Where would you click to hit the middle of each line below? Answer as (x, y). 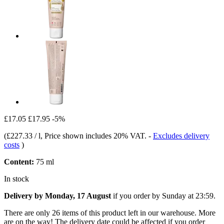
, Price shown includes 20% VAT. (94, 135)
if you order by (136, 195)
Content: (19, 161)
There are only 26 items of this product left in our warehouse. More (110, 212)
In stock (16, 178)
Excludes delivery (181, 135)
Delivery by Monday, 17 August (57, 195)
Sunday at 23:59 (188, 195)
